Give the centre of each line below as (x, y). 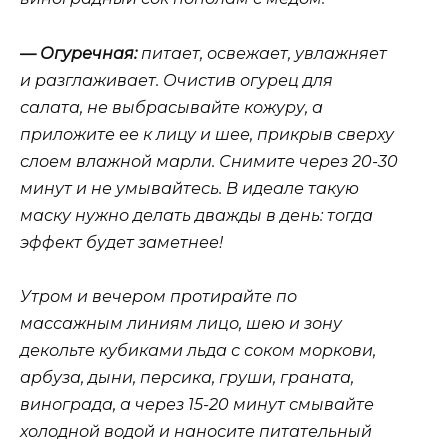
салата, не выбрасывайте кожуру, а (171, 107)
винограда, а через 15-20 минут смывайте (197, 404)
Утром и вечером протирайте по (158, 296)
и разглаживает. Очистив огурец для (176, 80)
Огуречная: (88, 53)
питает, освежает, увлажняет (262, 53)
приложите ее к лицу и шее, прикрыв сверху (207, 134)
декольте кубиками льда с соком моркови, (198, 350)
